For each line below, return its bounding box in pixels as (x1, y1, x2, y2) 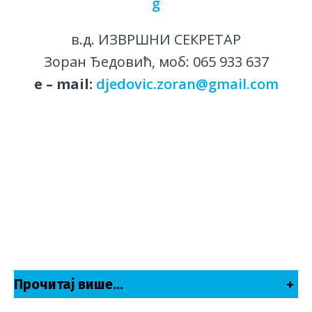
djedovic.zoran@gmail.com (95, 74, 279, 93)
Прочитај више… (14, 275, 123, 292)
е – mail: (33, 74, 96, 93)
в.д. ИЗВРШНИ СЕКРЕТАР (71, 29, 241, 49)
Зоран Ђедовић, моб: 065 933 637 (43, 52, 269, 71)
